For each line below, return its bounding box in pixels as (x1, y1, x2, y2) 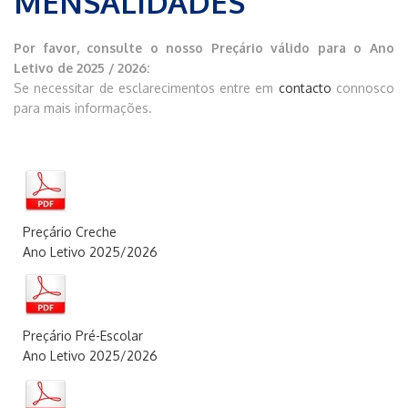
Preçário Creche (23, 224, 117, 240)
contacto (278, 80, 337, 96)
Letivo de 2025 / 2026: (14, 60, 149, 76)
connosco (336, 80, 395, 96)
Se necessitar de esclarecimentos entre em (14, 80, 279, 96)
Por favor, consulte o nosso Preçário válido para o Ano (14, 40, 394, 56)
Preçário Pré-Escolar (23, 328, 143, 343)
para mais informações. (14, 100, 152, 116)
